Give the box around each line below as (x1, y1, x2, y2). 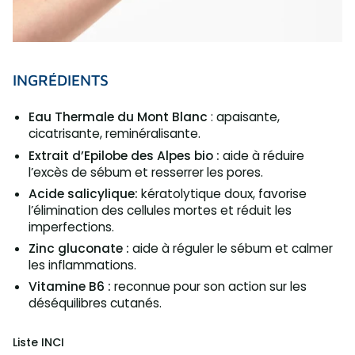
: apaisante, (211, 109, 280, 126)
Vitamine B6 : (29, 278, 114, 296)
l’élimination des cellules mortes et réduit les (29, 201, 292, 219)
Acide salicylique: (29, 185, 141, 202)
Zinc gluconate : (29, 240, 132, 258)
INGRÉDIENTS (13, 70, 109, 89)
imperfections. (29, 218, 114, 235)
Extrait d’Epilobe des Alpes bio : (29, 147, 223, 164)
